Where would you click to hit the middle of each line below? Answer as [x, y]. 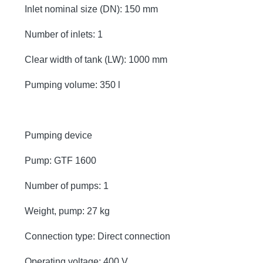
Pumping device [58, 135]
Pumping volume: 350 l [73, 85]
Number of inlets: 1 [64, 34]
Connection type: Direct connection [97, 236]
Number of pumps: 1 [67, 186]
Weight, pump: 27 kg [67, 211]
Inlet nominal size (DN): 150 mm [91, 9]
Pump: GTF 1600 [60, 160]
